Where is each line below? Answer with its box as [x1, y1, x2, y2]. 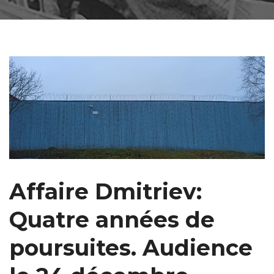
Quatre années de [9, 206, 215, 233]
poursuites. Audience [9, 234, 253, 261]
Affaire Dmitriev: [9, 177, 202, 205]
